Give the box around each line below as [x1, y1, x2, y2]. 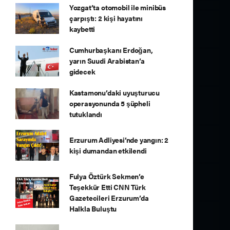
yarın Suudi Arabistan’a [69, 55, 145, 66]
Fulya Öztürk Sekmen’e [69, 171, 144, 181]
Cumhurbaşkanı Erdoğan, [69, 45, 153, 55]
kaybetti [69, 24, 95, 34]
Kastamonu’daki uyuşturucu [69, 87, 160, 98]
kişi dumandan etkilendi [69, 145, 147, 156]
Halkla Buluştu [69, 203, 117, 214]
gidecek [69, 66, 95, 76]
